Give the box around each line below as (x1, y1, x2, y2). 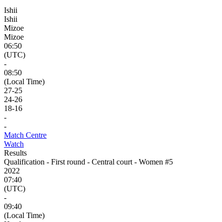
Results (4, 148, 27, 157)
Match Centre (4, 130, 47, 139)
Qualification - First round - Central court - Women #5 (4, 157, 173, 166)
